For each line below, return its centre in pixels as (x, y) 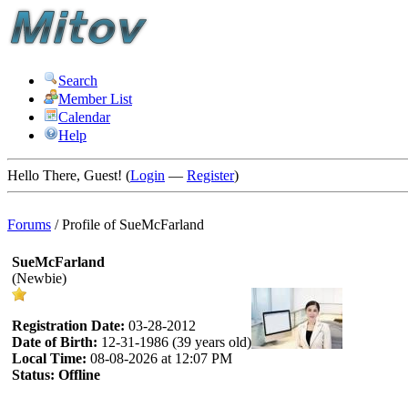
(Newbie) (39, 278)
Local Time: (49, 358)
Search (78, 81)
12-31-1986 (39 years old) (174, 342)
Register (210, 175)
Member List (95, 99)
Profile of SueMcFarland (133, 224)
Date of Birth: (55, 342)
